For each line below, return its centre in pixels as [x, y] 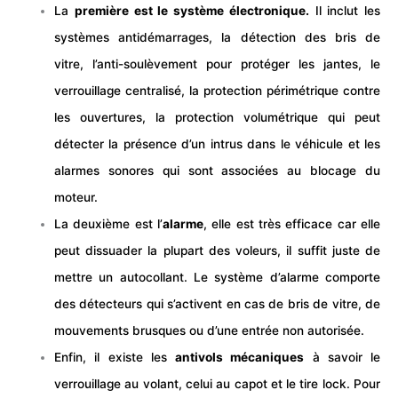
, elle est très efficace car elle [292, 224]
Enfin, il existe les [115, 358]
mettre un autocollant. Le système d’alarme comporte [217, 278]
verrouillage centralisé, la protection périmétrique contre [217, 91]
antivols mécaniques [240, 358]
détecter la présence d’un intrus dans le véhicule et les [217, 144]
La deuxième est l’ [109, 224]
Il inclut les [345, 11]
